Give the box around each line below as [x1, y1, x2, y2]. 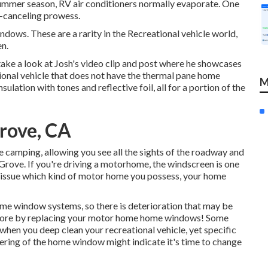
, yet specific [185, 224, 236, 235]
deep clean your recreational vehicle [39, 224, 185, 235]
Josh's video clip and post [54, 57, 157, 69]
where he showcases [157, 57, 242, 69]
